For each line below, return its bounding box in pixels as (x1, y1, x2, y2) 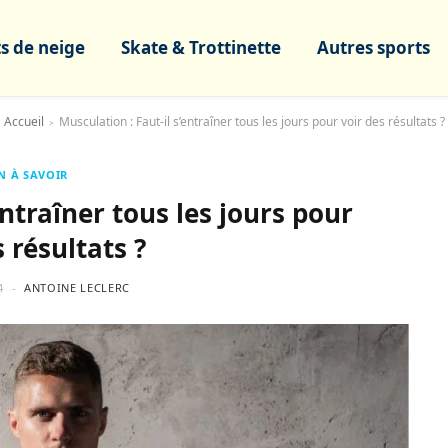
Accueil (3, 113, 44, 130)
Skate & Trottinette (121, 36, 281, 59)
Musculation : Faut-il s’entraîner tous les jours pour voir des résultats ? (58, 113, 445, 130)
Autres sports (317, 36, 430, 59)
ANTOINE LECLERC (24, 280, 130, 295)
